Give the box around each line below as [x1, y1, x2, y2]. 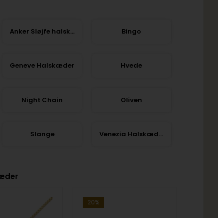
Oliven [121, 95, 143, 105]
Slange [30, 129, 54, 139]
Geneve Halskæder [10, 61, 75, 71]
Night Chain [21, 95, 63, 105]
